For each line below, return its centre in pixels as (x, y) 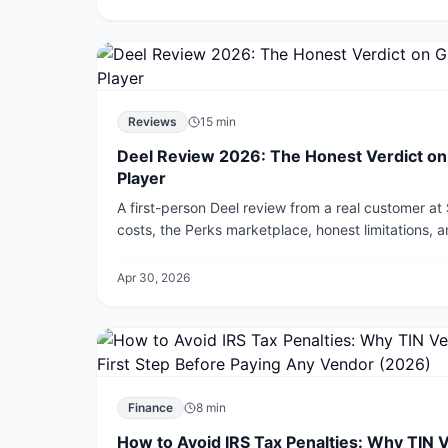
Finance (150, 407)
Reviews (152, 121)
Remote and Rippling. (187, 251)
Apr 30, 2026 (153, 277)
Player (141, 178)
